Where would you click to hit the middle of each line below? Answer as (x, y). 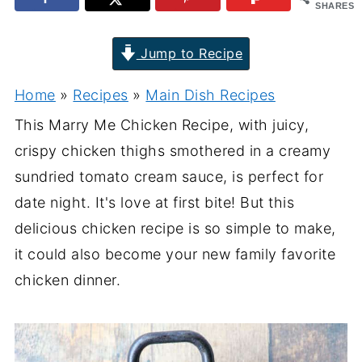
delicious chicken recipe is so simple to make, (175, 228)
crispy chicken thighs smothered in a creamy (173, 150)
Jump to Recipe (189, 53)
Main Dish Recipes (210, 95)
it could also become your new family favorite (175, 254)
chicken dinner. (67, 280)
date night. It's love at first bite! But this (154, 202)
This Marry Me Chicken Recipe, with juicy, (162, 124)
